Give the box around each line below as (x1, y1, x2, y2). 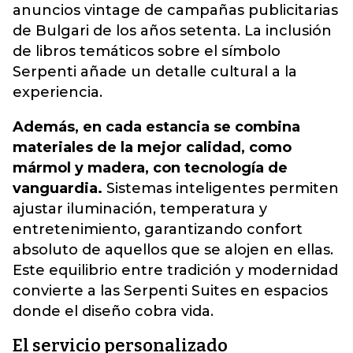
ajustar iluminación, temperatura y (13, 200, 267, 217)
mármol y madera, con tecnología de (13, 159, 288, 176)
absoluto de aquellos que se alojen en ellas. (13, 241, 333, 258)
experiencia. (13, 84, 102, 101)
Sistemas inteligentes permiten (102, 180, 339, 197)
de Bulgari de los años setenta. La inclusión (13, 22, 332, 39)
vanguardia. (13, 180, 102, 197)
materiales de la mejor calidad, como (13, 139, 292, 156)
